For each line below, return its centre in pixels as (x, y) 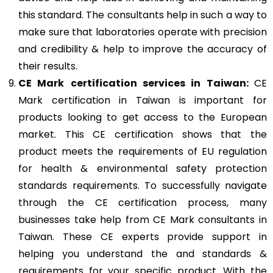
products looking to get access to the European (143, 117)
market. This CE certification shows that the (143, 134)
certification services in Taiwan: (162, 83)
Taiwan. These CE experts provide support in (143, 236)
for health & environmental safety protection (143, 168)
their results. (48, 66)
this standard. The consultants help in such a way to (143, 15)
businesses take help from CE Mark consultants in (143, 219)
